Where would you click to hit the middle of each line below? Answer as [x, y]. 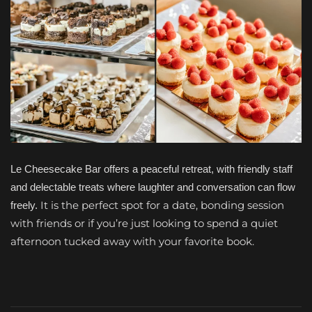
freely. [25, 205]
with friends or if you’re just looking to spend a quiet [144, 224]
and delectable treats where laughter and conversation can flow [153, 187]
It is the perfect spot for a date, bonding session [162, 205]
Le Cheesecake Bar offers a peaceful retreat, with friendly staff [151, 169]
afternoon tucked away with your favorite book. [132, 242]
